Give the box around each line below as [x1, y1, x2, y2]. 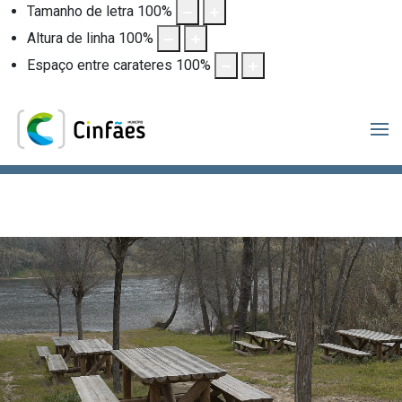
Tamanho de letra [27, 2, 134, 20]
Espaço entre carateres [27, 56, 172, 74]
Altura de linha [27, 29, 115, 47]
